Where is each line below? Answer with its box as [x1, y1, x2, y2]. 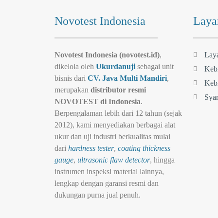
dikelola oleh [54, 62, 96, 71]
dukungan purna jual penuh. [54, 191, 141, 200]
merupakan [54, 86, 91, 94]
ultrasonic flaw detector [77, 156, 150, 164]
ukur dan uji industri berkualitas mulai [54, 132, 170, 141]
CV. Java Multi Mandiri [88, 74, 167, 83]
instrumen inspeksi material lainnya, [54, 167, 164, 176]
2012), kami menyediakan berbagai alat [54, 121, 175, 129]
